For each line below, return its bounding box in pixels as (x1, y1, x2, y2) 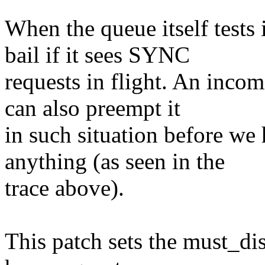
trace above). (5, 175, 124, 201)
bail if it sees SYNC (5, 42, 190, 68)
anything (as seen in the (5, 148, 225, 174)
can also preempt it (5, 95, 180, 121)
